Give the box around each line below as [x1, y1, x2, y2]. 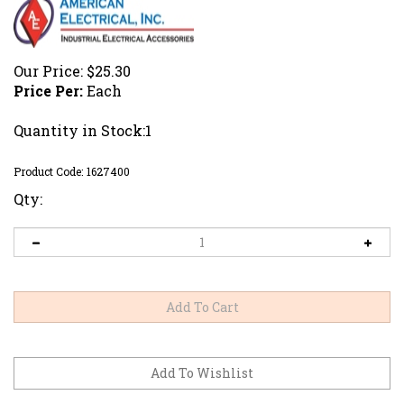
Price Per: [14, 80, 83, 100]
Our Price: [14, 60, 83, 80]
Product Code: [14, 163, 83, 179]
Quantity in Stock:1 [14, 120, 151, 140]
